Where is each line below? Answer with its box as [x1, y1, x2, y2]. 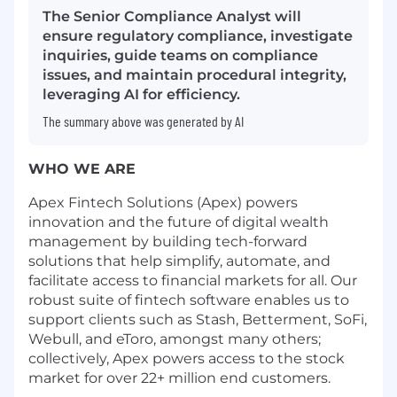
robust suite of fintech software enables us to [28, 291, 349, 308]
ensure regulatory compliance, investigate [43, 27, 353, 44]
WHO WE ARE [28, 160, 136, 177]
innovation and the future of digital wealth [28, 213, 329, 230]
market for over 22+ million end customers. [28, 369, 338, 386]
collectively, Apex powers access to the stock [28, 349, 345, 367]
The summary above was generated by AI [43, 112, 244, 129]
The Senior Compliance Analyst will [43, 7, 301, 25]
